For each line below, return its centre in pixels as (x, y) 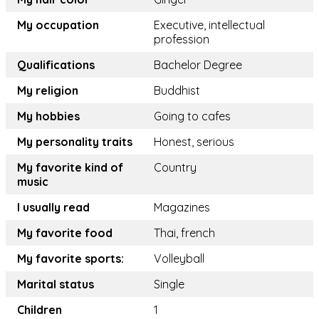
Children (40, 310)
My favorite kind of (70, 168)
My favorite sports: (70, 259)
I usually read (53, 208)
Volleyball (179, 259)
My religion (48, 91)
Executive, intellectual (209, 25)
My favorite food (65, 233)
